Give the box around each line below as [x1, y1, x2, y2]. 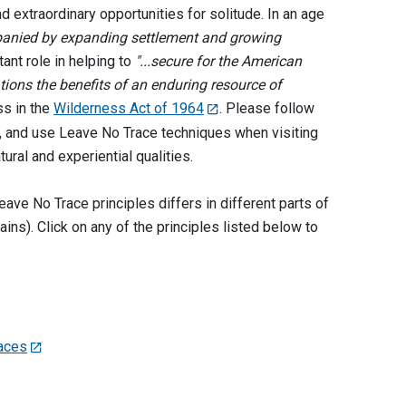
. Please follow [218, 99, 314, 117]
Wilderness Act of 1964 [53, 99, 204, 117]
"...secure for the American [135, 52, 302, 70]
